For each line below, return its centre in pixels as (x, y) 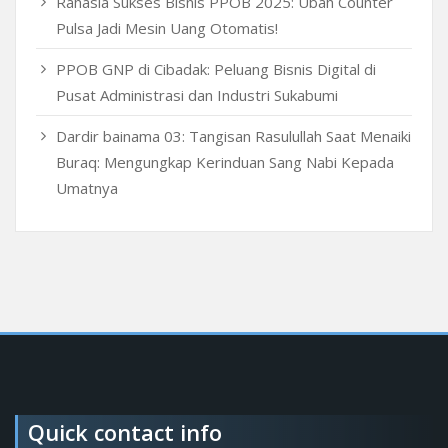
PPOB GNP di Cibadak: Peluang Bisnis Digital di (216, 68)
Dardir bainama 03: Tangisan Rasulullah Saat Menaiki (233, 135)
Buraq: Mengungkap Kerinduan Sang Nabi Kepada (225, 161)
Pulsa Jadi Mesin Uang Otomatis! (167, 27)
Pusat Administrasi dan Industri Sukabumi (197, 94)
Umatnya (87, 187)
